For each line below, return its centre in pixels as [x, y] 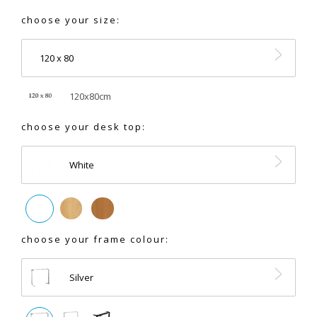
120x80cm [90, 96]
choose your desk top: [83, 126]
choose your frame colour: [95, 239]
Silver [81, 277]
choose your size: [71, 19]
